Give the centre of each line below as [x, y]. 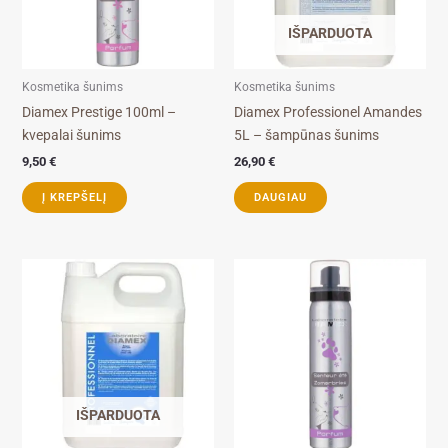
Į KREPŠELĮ [74, 198]
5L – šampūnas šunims [306, 135]
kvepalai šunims [71, 135]
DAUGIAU [280, 198]
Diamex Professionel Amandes [328, 112]
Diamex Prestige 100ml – [99, 112]
